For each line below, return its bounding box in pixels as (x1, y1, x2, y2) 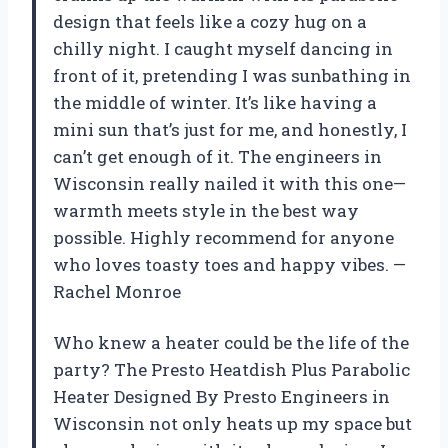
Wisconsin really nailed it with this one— (53, 171, 406, 195)
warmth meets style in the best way (53, 198, 359, 222)
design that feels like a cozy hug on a (53, 9, 367, 33)
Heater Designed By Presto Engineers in (53, 384, 390, 408)
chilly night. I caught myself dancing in (53, 36, 393, 60)
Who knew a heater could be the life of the (53, 330, 409, 354)
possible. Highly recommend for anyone (53, 225, 394, 249)
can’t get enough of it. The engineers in (53, 144, 382, 168)
